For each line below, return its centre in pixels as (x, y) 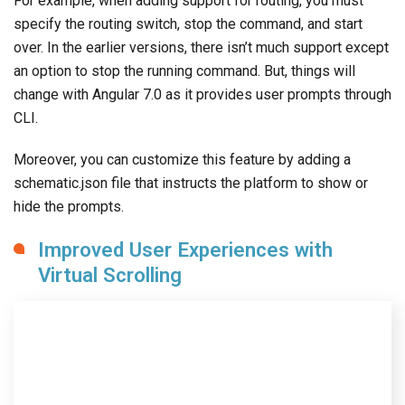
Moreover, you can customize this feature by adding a (182, 159)
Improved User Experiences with (185, 249)
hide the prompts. (69, 206)
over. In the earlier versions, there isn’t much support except (201, 47)
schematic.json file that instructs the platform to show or (191, 183)
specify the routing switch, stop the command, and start (188, 24)
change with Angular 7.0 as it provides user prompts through (202, 94)
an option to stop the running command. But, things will (184, 71)
